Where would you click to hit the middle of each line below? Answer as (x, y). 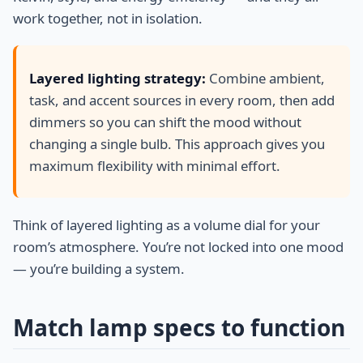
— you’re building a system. (99, 269)
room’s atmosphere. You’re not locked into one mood (178, 247)
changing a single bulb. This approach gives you (177, 143)
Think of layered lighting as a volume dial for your (167, 225)
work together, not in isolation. (108, 19)
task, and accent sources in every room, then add (182, 100)
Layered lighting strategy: (117, 78)
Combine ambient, (265, 78)
